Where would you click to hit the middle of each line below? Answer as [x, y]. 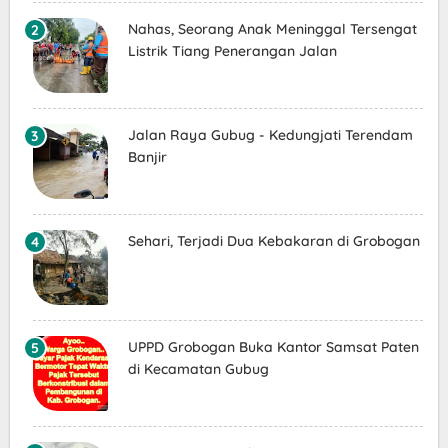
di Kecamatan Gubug [198, 369]
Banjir [147, 157]
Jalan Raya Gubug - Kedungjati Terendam [270, 135]
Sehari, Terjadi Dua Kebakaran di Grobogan [273, 241]
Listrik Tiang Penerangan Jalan [232, 51]
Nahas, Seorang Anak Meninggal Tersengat [272, 29]
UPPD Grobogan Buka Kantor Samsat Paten [273, 347]
